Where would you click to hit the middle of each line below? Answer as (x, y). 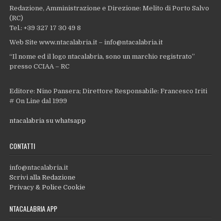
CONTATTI (22, 146)
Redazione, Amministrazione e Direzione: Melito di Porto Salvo (110, 8)
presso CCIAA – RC (40, 67)
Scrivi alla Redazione (43, 177)
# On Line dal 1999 (38, 101)
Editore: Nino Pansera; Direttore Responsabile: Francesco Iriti (109, 91)
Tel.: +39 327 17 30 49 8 (45, 28)
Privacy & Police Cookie (48, 187)
